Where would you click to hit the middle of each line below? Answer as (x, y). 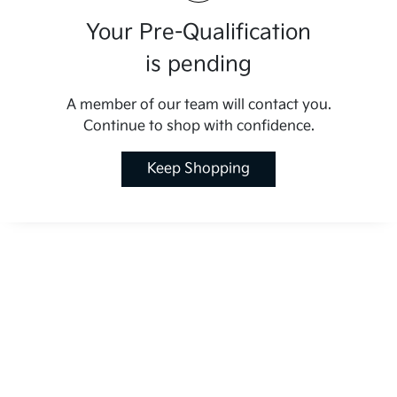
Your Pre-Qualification (198, 32)
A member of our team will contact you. (198, 105)
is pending (198, 64)
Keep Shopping (198, 169)
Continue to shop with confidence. (198, 126)
